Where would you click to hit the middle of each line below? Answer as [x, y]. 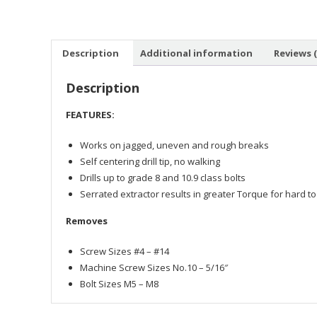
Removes [87, 221]
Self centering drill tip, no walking [150, 161]
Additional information [196, 53]
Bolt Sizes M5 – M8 [119, 284]
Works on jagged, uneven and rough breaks [174, 145]
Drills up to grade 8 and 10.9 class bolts [163, 178]
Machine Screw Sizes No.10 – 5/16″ [154, 267]
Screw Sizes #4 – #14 [125, 251]
